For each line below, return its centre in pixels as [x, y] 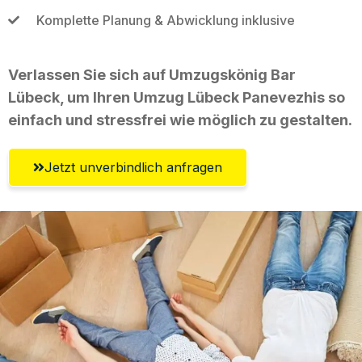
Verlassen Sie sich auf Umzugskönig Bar [152, 74]
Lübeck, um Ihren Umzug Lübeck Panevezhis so [177, 97]
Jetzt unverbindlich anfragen [133, 167]
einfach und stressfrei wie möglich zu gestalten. [180, 120]
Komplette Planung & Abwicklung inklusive [165, 20]
